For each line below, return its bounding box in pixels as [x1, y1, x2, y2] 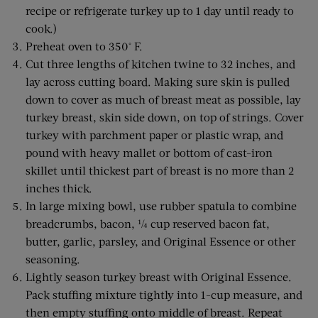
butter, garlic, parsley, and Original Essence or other [26, 234, 296, 248]
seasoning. [26, 252, 80, 265]
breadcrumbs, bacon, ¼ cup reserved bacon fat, [26, 216, 270, 230]
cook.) [26, 21, 57, 35]
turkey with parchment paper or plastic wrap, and [26, 128, 283, 141]
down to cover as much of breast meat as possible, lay [26, 92, 301, 106]
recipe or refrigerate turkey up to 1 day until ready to [26, 4, 294, 17]
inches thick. [26, 181, 92, 194]
